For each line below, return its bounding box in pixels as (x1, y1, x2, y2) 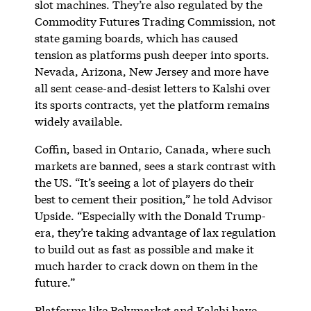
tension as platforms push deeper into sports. (34, 47, 269, 62)
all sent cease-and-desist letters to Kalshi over (34, 80, 271, 95)
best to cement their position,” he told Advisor (34, 191, 273, 206)
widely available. (34, 113, 123, 128)
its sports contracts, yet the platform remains (34, 96, 269, 112)
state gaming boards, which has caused (34, 30, 238, 45)
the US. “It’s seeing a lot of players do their (34, 174, 254, 190)
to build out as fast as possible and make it (34, 241, 254, 256)
